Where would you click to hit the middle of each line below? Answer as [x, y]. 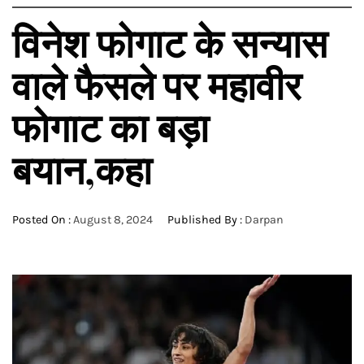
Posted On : [43, 220]
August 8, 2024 [113, 220]
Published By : [205, 220]
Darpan [264, 220]
